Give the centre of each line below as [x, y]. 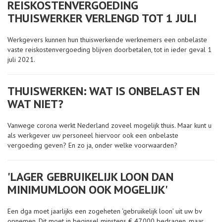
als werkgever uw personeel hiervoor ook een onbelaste [93, 135]
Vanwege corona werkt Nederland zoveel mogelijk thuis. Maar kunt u [110, 125]
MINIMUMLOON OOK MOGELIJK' [88, 190]
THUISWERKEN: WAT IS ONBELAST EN [104, 91]
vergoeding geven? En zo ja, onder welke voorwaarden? [92, 145]
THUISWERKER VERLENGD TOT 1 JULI [102, 18]
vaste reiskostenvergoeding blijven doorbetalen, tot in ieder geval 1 [110, 50]
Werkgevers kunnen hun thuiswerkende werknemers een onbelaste [107, 40]
